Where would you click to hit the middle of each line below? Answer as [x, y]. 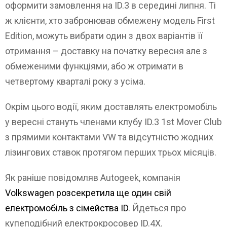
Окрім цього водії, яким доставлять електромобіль [111, 107]
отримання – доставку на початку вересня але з [106, 51]
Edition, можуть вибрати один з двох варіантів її [104, 36]
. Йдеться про [157, 208]
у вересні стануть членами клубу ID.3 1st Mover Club [113, 122]
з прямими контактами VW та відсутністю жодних [109, 137]
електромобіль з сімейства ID [67, 208]
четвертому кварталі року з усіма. [75, 82]
